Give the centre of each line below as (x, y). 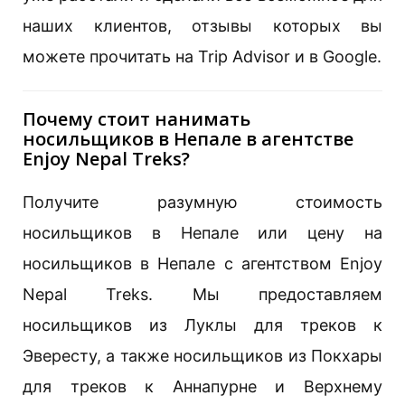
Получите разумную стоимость (202, 202)
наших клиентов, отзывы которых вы (202, 25)
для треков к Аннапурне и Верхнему (202, 386)
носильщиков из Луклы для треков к (202, 325)
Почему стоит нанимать (137, 118)
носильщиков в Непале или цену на (202, 232)
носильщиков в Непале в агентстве (188, 138)
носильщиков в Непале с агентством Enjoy (202, 263)
